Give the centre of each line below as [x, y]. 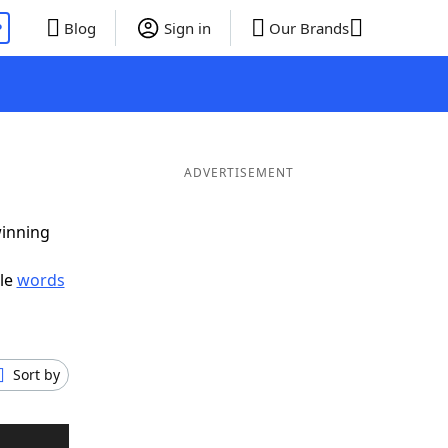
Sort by [36, 374]
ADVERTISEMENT [238, 172]
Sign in [187, 28]
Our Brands [308, 28]
